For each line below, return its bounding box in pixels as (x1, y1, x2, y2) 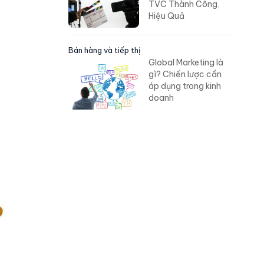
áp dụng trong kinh (148, 81, 221, 92)
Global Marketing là (148, 57, 223, 68)
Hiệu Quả (148, 11, 184, 22)
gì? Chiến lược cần (148, 69, 222, 80)
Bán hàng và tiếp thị (68, 45, 141, 55)
